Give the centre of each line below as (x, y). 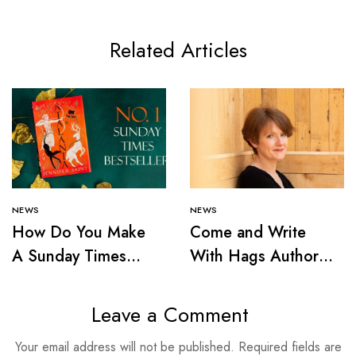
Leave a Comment (170, 314)
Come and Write (248, 232)
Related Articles (178, 50)
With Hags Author (254, 256)
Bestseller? (51, 280)
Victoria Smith (240, 280)
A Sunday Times (69, 256)
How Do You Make (79, 232)
